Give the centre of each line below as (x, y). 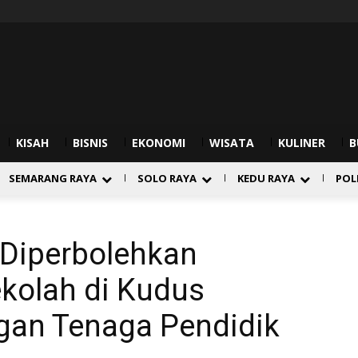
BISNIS (90, 143)
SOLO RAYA (167, 178)
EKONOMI (159, 143)
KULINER (302, 143)
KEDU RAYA (266, 178)
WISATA (232, 143)
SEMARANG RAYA (53, 178)
